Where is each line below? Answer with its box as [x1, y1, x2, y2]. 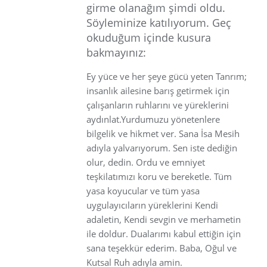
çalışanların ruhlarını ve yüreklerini [86, 98, 229, 111]
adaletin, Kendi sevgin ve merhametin [86, 213, 241, 225]
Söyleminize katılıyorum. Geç [86, 15, 231, 30]
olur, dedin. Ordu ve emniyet [86, 156, 205, 168]
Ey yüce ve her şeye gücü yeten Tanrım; [86, 70, 247, 82]
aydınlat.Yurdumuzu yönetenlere [86, 113, 220, 125]
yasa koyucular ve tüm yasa [86, 184, 200, 197]
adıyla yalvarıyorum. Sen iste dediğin [86, 141, 237, 154]
